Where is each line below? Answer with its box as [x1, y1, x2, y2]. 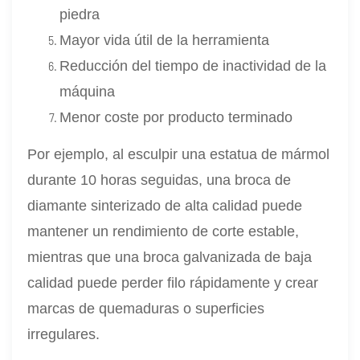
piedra [59, 6, 100, 22]
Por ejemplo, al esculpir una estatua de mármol [27, 145, 330, 162]
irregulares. [27, 325, 100, 342]
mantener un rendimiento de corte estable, [27, 223, 300, 239]
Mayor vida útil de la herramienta [59, 31, 270, 48]
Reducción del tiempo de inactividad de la [59, 57, 327, 74]
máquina [59, 83, 116, 100]
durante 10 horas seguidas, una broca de [27, 171, 292, 188]
